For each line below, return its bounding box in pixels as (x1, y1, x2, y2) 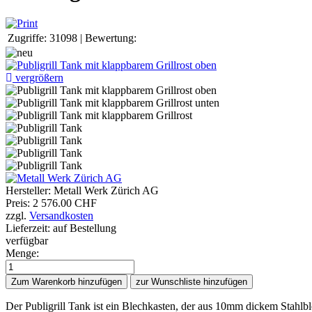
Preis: (6, 197, 33, 210)
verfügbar (6, 235, 48, 247)
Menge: (6, 247, 39, 260)
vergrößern (13, 72, 63, 84)
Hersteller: (6, 185, 54, 197)
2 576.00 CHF (33, 197, 97, 210)
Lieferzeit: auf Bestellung (6, 222, 116, 235)
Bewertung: (85, 32, 136, 45)
